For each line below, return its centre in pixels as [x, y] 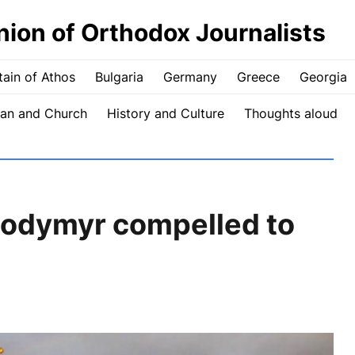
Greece [258, 77]
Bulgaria [119, 77]
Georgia [323, 77]
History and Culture [165, 113]
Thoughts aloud [290, 113]
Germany [190, 77]
